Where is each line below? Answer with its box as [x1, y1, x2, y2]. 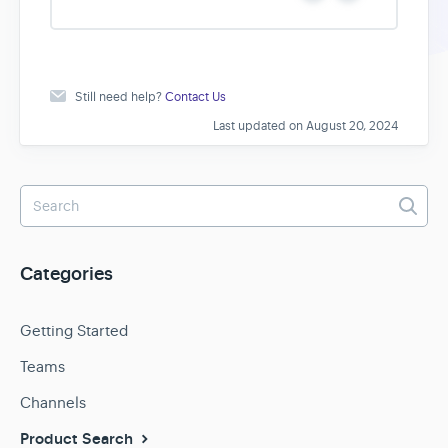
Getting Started [20, 321, 128, 341]
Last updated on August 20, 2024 [213, 118, 398, 135]
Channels [20, 393, 86, 413]
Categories [20, 263, 113, 287]
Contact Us [165, 89, 226, 106]
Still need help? [75, 89, 165, 106]
